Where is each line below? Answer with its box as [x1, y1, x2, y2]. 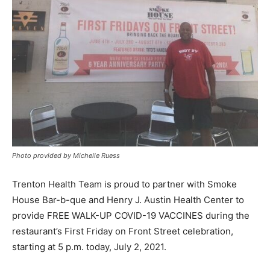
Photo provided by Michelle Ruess [12, 151, 120, 160]
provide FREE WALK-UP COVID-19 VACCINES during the [12, 209, 250, 221]
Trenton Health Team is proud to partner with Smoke [12, 178, 237, 190]
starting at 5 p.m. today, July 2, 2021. [12, 240, 166, 253]
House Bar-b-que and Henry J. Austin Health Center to [12, 193, 244, 206]
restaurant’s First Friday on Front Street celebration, [12, 225, 233, 237]
